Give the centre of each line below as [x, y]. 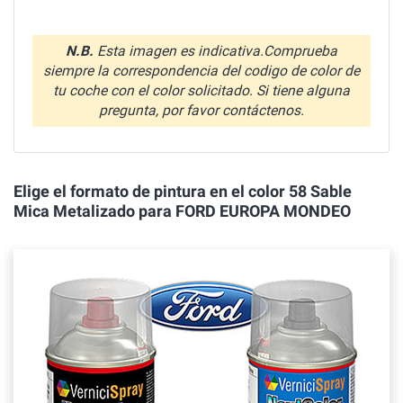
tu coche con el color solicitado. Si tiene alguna [201, 90]
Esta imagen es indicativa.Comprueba [215, 50]
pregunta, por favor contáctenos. [201, 110]
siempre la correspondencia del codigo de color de [201, 70]
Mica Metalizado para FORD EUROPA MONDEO [182, 210]
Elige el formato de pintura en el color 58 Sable [183, 191]
